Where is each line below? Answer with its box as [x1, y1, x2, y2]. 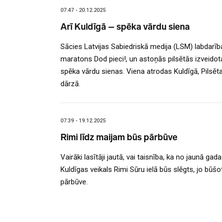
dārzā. [60, 79, 80, 88]
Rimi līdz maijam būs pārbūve [60, 131, 177, 143]
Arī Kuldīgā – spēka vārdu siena [60, 21, 190, 32]
